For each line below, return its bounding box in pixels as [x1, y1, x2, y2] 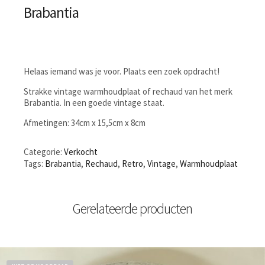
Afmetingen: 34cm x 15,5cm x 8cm [24, 117, 146, 128]
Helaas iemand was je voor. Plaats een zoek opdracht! [24, 65, 219, 77]
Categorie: [24, 146, 64, 157]
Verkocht [64, 146, 98, 157]
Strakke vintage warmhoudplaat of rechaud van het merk [24, 85, 232, 97]
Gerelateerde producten [73, 199, 192, 218]
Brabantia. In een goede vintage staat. [24, 96, 164, 108]
